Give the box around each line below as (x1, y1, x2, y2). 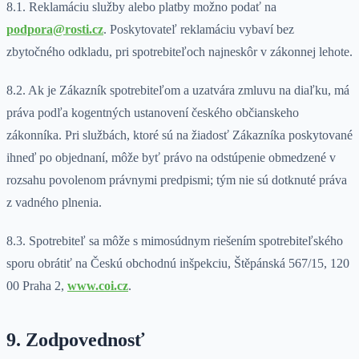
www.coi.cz (67, 279, 128, 293)
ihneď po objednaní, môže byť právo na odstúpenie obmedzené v (6, 151, 336, 165)
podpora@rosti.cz (6, 22, 103, 37)
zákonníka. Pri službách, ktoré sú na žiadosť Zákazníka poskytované (6, 128, 353, 143)
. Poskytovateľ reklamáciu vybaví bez (103, 22, 294, 37)
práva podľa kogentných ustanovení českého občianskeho (6, 106, 299, 120)
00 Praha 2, (6, 279, 67, 293)
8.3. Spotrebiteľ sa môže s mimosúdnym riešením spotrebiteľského (6, 234, 343, 248)
